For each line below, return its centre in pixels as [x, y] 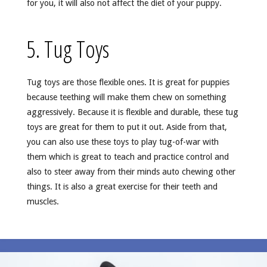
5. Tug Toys [68, 49]
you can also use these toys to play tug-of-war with [122, 142]
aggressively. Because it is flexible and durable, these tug [132, 112]
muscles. [43, 201]
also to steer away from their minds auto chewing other [131, 171]
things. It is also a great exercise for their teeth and [122, 186]
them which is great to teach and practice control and [128, 156]
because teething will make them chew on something [126, 97]
